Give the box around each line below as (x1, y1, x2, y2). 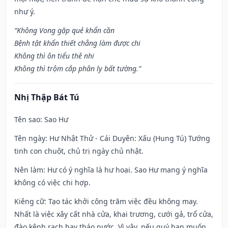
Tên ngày (14, 133, 45, 144)
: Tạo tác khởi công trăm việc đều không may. (44, 196, 198, 207)
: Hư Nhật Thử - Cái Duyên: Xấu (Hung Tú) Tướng (45, 133, 210, 144)
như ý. (14, 7, 35, 17)
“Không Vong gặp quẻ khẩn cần (14, 25, 115, 36)
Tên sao (14, 115, 40, 125)
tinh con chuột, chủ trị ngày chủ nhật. (14, 146, 144, 156)
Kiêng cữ (14, 196, 44, 207)
